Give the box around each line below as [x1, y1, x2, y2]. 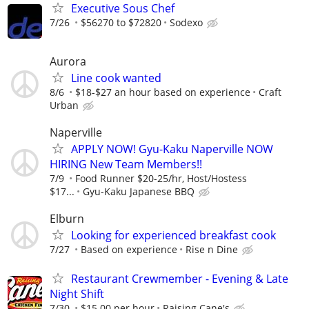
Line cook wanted [71, 70, 161, 86]
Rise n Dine [186, 243, 238, 257]
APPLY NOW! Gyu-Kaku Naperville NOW [71, 141, 273, 157]
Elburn [50, 211, 84, 227]
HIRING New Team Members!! [50, 157, 202, 172]
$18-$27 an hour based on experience [75, 86, 250, 99]
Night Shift [50, 286, 104, 301]
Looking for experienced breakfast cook [71, 228, 276, 243]
